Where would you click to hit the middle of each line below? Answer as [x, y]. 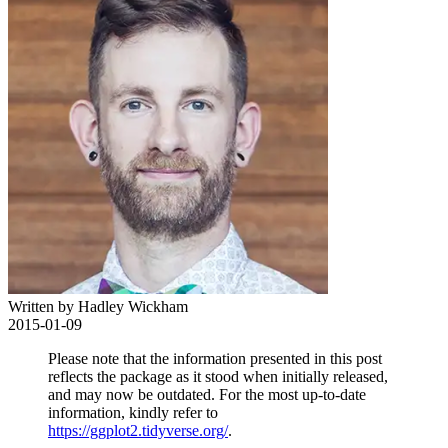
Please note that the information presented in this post [215, 358]
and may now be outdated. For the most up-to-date [207, 394]
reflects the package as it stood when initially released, [218, 376]
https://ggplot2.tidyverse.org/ [138, 430]
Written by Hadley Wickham [98, 306]
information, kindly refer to [133, 412]
